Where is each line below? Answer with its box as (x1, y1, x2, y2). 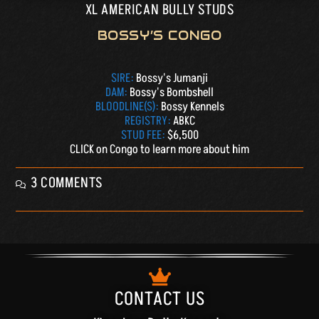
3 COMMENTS (31, 173, 103, 194)
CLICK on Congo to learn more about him (70, 141, 249, 159)
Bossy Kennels (160, 98, 224, 116)
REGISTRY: (124, 113, 173, 130)
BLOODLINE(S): (95, 98, 161, 116)
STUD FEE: (120, 127, 167, 145)
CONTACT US (114, 286, 205, 312)
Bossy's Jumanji (136, 70, 208, 88)
